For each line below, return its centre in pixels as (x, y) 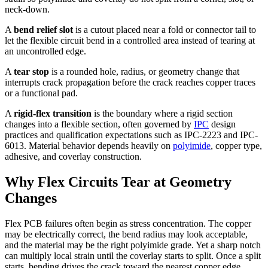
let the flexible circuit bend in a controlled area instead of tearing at (130, 41)
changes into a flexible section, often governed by (99, 124)
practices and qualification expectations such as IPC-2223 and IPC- (131, 135)
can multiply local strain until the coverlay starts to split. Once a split (133, 256)
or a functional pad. (41, 93)
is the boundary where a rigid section (162, 114)
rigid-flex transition (53, 114)
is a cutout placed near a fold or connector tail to (165, 30)
